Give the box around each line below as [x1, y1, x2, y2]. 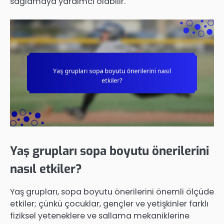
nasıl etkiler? [10, 161, 82, 177]
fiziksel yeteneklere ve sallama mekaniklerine [10, 210, 189, 222]
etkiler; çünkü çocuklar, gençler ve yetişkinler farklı [10, 198, 208, 210]
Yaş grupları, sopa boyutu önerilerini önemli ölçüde [10, 186, 214, 198]
